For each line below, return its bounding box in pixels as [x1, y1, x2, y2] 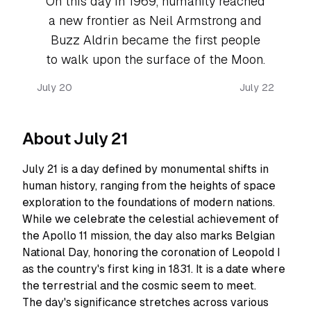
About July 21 [22, 129, 128, 148]
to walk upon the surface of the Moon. [45, 52, 265, 67]
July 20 [36, 82, 72, 93]
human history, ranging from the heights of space [22, 179, 276, 192]
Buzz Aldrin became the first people [50, 33, 260, 47]
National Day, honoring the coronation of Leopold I [22, 246, 280, 259]
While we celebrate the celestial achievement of [22, 212, 279, 226]
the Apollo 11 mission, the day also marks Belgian [22, 229, 275, 242]
